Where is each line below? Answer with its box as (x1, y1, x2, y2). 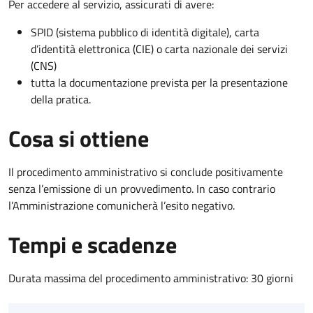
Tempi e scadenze (8, 227, 177, 261)
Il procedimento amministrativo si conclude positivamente (8, 163, 283, 180)
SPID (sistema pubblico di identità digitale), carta (31, 23, 259, 41)
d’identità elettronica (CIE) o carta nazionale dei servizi (31, 40, 288, 57)
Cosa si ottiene (8, 121, 149, 155)
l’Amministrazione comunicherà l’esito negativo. (8, 196, 235, 214)
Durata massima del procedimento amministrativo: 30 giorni (8, 269, 293, 286)
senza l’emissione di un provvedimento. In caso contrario (8, 180, 275, 197)
